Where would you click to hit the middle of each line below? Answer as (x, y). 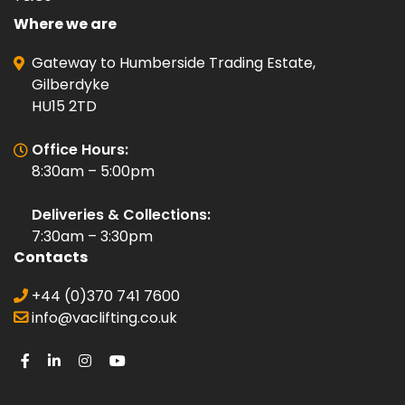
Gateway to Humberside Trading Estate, (174, 62)
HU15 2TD (64, 106)
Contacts (51, 257)
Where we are (65, 24)
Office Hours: (80, 149)
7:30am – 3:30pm (92, 236)
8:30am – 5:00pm (93, 171)
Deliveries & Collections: (121, 214)
